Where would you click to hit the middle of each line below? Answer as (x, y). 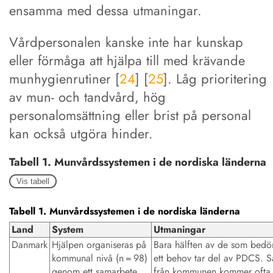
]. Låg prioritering (215, 78)
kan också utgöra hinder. (81, 133)
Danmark (30, 244)
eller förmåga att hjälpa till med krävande (127, 60)
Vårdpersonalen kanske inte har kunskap (126, 42)
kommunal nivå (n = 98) (100, 258)
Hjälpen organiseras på (99, 244)
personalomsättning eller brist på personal (130, 115)
